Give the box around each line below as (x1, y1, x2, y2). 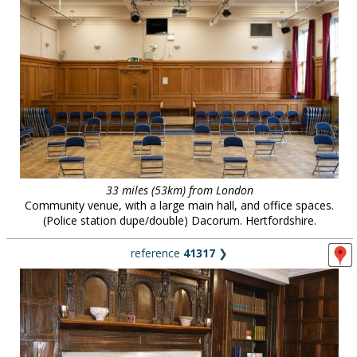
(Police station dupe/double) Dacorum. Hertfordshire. (42, 213, 316, 228)
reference (131, 245, 183, 261)
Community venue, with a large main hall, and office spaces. (25, 198, 334, 213)
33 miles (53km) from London (105, 182, 253, 198)
